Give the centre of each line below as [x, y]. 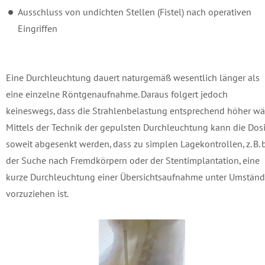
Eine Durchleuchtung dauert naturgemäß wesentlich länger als [133, 77]
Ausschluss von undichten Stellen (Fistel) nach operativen [135, 12]
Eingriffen [38, 28]
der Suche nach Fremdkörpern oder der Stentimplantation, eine [133, 160]
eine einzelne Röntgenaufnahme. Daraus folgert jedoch [117, 94]
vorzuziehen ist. [37, 193]
